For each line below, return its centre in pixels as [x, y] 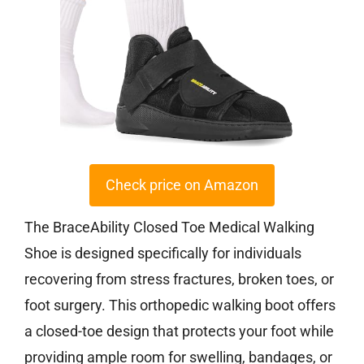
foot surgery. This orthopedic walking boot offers [180, 305]
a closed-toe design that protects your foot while [179, 331]
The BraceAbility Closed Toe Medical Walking [169, 227]
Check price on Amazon [182, 185]
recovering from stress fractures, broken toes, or [179, 279]
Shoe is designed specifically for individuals [163, 253]
